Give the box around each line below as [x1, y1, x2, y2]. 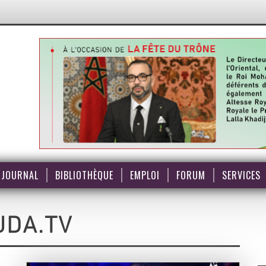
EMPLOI [129, 168, 160, 182]
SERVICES [221, 168, 261, 182]
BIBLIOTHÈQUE [55, 168, 113, 182]
